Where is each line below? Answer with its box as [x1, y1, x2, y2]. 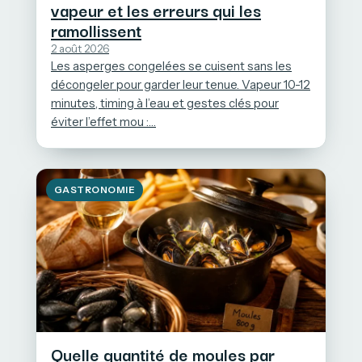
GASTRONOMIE [54, 184, 136, 196]
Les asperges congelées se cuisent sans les [51, 59, 292, 74]
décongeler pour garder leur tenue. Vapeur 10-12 [51, 78, 310, 93]
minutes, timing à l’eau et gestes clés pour [51, 96, 279, 112]
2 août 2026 [51, 42, 109, 56]
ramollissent [51, 17, 141, 44]
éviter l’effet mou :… [51, 115, 156, 130]
